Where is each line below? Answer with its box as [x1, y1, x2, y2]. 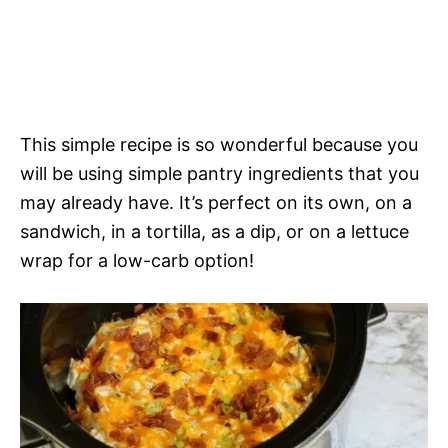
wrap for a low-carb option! [20, 249, 254, 271]
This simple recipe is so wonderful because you [20, 133, 418, 155]
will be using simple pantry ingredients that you [20, 162, 419, 184]
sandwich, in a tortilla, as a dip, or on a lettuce [20, 220, 409, 242]
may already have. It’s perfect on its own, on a [20, 191, 412, 213]
